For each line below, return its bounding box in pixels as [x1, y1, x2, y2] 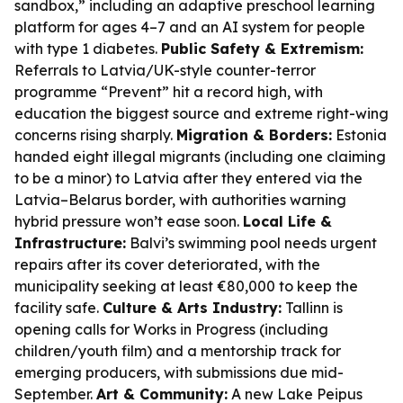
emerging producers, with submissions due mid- [14, 363, 344, 381]
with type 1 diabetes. [14, 40, 161, 58]
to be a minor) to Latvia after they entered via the [14, 169, 363, 187]
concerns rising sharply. [14, 126, 176, 144]
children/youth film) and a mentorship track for [14, 342, 341, 360]
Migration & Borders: [176, 126, 332, 144]
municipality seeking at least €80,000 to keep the [14, 277, 358, 295]
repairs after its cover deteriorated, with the [14, 255, 320, 273]
